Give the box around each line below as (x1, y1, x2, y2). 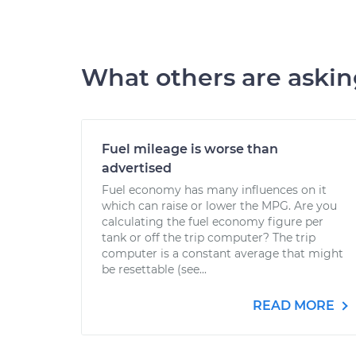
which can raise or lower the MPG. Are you (102, 199, 337, 213)
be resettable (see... (102, 262, 207, 277)
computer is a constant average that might (102, 246, 343, 261)
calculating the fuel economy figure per (102, 215, 323, 229)
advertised (102, 161, 172, 176)
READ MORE (253, 298, 338, 313)
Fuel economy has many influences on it (102, 183, 327, 197)
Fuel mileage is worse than (102, 141, 278, 157)
